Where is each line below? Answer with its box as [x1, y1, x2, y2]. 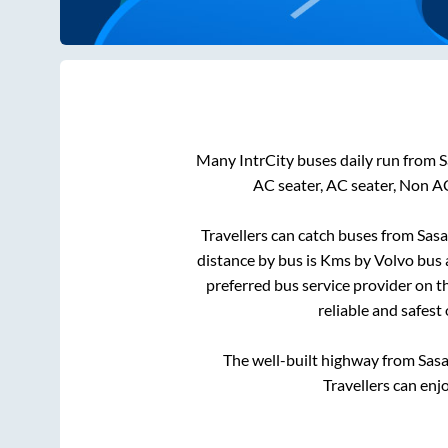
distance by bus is [197, 250, 320, 270]
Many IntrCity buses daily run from [195, 150, 439, 170]
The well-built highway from [223, 350, 418, 370]
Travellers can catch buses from [200, 225, 417, 245]
